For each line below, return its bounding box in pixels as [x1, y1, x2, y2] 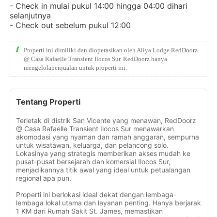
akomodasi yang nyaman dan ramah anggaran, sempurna [16, 133, 199, 141]
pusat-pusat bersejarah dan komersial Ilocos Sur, [16, 157, 170, 166]
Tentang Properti [16, 97, 80, 107]
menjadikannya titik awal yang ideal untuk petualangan [16, 166, 190, 174]
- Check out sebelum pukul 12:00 [10, 20, 131, 30]
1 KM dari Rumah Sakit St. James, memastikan [16, 207, 163, 215]
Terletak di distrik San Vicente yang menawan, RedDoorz [16, 116, 196, 124]
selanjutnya [10, 11, 51, 20]
